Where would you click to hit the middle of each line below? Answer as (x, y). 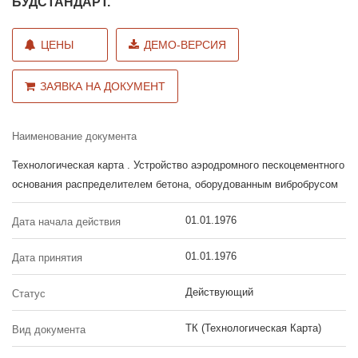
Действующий (219, 292)
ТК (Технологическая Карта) (253, 328)
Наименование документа (74, 136)
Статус (29, 293)
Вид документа (49, 329)
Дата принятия (47, 257)
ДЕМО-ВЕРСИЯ (185, 44)
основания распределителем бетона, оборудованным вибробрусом (175, 184)
